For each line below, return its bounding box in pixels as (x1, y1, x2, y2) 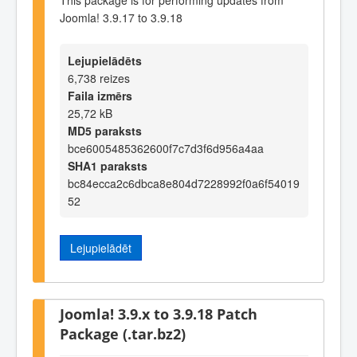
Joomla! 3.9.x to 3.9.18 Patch (60, 304, 257, 324)
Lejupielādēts (68, 53, 142, 69)
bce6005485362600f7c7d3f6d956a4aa (68, 140, 264, 157)
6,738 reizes (68, 70, 130, 87)
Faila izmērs (68, 88, 132, 104)
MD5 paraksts (68, 123, 142, 139)
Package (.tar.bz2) (60, 324, 186, 344)
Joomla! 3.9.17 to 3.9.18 (60, 9, 182, 25)
